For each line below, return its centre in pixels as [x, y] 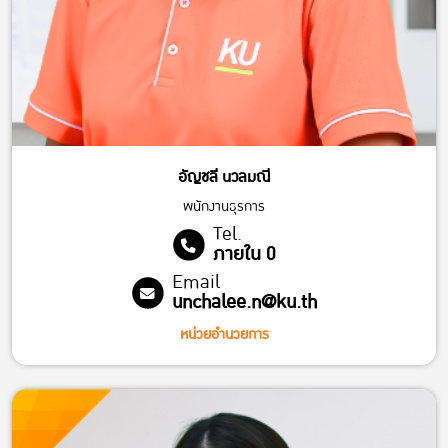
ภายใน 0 [244, 255]
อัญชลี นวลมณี [224, 177]
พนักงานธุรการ [224, 207]
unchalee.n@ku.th [244, 303]
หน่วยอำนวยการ [224, 335]
